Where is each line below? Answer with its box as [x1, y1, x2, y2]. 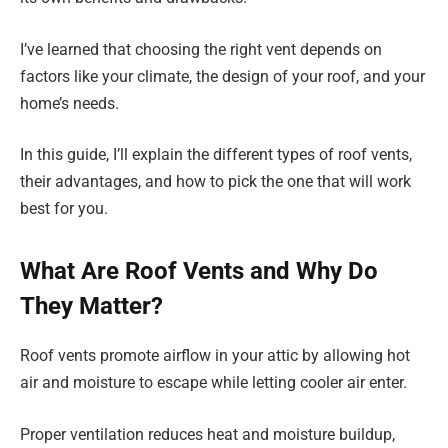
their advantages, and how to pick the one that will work [20, 172, 411, 192]
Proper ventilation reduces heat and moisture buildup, [20, 424, 395, 444]
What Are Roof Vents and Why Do [20, 257, 378, 286]
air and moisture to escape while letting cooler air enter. [20, 373, 407, 393]
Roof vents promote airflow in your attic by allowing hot [20, 346, 410, 366]
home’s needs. [20, 93, 119, 113]
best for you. [20, 199, 108, 219]
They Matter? [20, 292, 163, 321]
